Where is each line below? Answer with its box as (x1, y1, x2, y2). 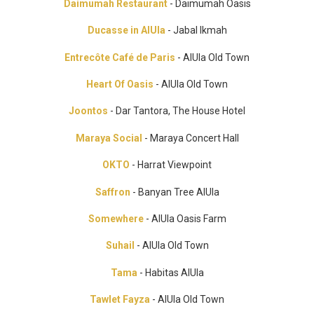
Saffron (95, 186, 130, 198)
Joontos (69, 105, 108, 117)
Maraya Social (75, 132, 142, 144)
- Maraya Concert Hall (142, 132, 239, 144)
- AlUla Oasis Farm (145, 212, 226, 224)
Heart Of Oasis (86, 78, 153, 90)
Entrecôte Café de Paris (64, 51, 175, 63)
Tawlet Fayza (90, 294, 150, 306)
